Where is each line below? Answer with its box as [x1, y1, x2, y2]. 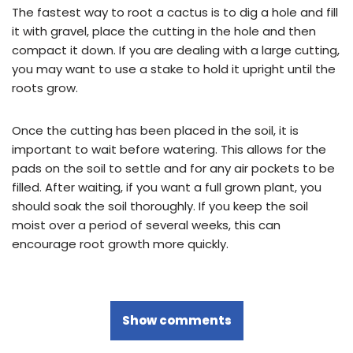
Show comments [121, 311, 232, 329]
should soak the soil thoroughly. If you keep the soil [12, 197, 308, 214]
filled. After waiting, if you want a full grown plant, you [12, 178, 321, 195]
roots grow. [12, 79, 78, 96]
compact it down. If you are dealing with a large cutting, [12, 41, 340, 58]
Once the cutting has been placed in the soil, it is [12, 121, 299, 139]
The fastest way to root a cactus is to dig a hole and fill [12, 3, 338, 20]
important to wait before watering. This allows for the [12, 140, 326, 158]
